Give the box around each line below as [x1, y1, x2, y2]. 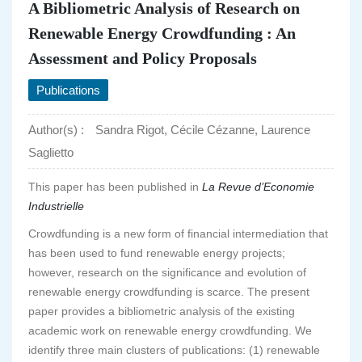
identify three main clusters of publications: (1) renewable [28, 343, 320, 356]
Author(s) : [28, 123, 84, 137]
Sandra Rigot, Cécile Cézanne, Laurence [92, 123, 310, 137]
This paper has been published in [28, 180, 202, 193]
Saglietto [28, 145, 74, 159]
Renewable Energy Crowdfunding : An [28, 24, 296, 42]
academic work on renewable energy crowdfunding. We [28, 324, 312, 337]
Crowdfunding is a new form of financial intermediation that [28, 227, 328, 240]
